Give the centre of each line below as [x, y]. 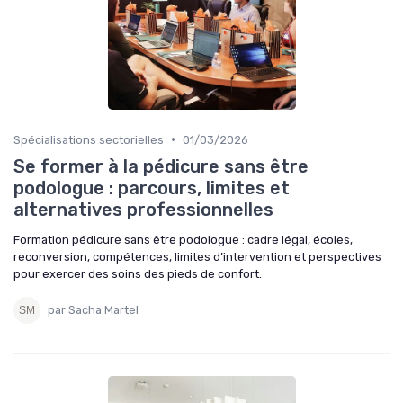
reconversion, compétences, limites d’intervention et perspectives [197, 256]
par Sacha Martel [93, 310]
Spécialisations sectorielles [89, 139]
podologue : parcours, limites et [152, 188]
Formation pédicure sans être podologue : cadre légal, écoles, [183, 239]
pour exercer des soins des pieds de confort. [138, 273]
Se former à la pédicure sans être [161, 166]
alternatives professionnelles [143, 209]
